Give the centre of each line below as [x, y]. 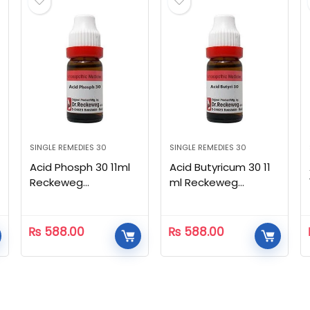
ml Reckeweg [204, 183]
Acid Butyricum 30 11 [220, 167]
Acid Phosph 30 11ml [80, 167]
